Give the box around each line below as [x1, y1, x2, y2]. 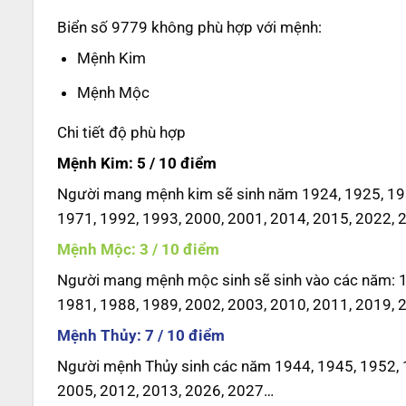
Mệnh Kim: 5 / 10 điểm [56, 153, 217, 172]
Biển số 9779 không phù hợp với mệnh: [56, 18, 322, 37]
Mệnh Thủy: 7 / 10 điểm [56, 325, 225, 344]
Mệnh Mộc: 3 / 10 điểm [56, 239, 219, 258]
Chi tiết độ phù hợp [56, 122, 186, 141]
